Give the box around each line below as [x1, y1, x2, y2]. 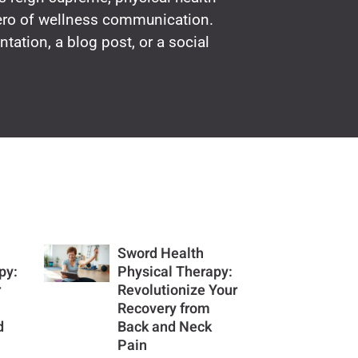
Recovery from [117, 297, 210, 320]
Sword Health [117, 242, 204, 265]
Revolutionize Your [117, 279, 237, 301]
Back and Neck [117, 316, 212, 338]
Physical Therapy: [117, 261, 233, 283]
